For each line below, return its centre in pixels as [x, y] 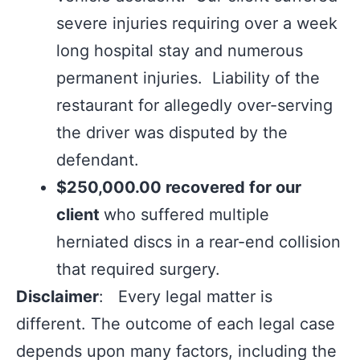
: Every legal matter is [186, 297]
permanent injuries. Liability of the [188, 78]
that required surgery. [138, 269]
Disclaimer [57, 297]
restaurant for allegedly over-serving [194, 105]
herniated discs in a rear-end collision [198, 242]
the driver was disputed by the [172, 133]
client [80, 215]
